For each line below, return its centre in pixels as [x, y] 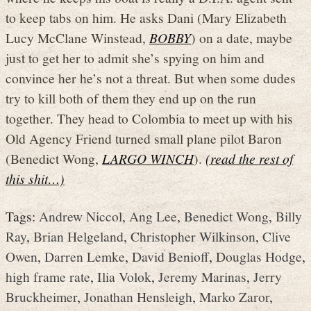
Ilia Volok [124, 276]
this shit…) [35, 179]
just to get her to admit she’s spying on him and [135, 58]
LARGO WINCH [148, 159]
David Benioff [170, 256]
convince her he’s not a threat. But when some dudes [151, 78]
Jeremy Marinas [202, 276]
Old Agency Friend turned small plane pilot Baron [144, 138]
